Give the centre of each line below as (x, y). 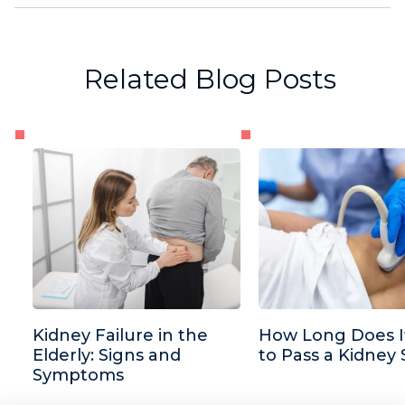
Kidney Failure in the (120, 335)
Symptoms (78, 375)
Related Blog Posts (210, 79)
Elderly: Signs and (107, 355)
